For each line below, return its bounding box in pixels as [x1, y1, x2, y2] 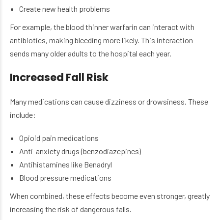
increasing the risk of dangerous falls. [10, 204, 132, 214]
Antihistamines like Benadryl [19, 160, 112, 169]
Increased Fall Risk [10, 70, 109, 85]
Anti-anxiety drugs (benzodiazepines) [19, 146, 141, 156]
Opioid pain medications [19, 133, 99, 143]
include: [10, 110, 36, 120]
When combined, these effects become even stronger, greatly [10, 191, 210, 201]
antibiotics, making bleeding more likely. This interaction [10, 35, 193, 45]
